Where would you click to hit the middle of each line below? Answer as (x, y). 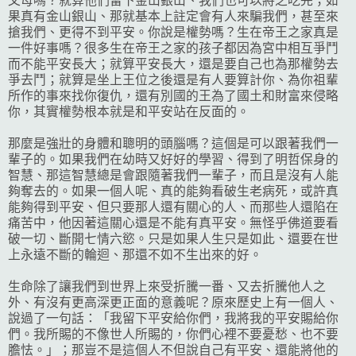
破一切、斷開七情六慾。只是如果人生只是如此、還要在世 (173, 238)
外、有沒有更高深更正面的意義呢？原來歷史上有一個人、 (173, 302)
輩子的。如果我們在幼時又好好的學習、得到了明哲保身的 (173, 159)
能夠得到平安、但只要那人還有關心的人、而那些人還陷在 (173, 207)
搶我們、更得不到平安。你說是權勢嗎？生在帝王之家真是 (173, 32)
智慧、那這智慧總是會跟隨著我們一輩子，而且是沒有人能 (173, 175)
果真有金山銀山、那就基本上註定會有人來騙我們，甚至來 (173, 16)
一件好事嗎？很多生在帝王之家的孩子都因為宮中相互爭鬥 (173, 48)
